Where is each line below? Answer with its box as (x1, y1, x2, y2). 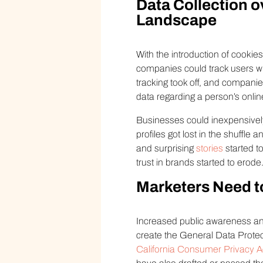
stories (196, 143, 223, 153)
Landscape (136, 12, 217, 29)
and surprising (136, 143, 196, 153)
